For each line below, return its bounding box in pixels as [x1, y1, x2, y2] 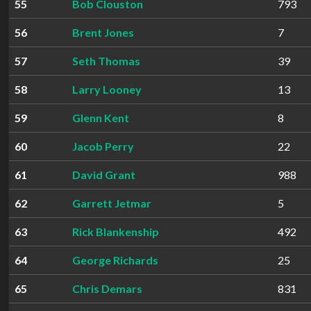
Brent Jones [72, 26, 134, 39]
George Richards [72, 253, 158, 267]
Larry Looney [72, 83, 142, 96]
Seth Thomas [72, 54, 140, 67]
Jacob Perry [72, 140, 134, 153]
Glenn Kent [72, 111, 129, 124]
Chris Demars [72, 282, 142, 295]
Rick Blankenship [72, 225, 159, 238]
